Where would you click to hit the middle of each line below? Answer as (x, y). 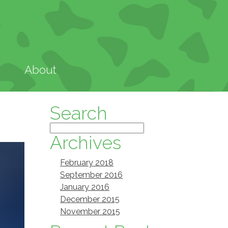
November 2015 (90, 211)
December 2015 (90, 199)
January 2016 (85, 187)
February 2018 (87, 163)
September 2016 (91, 175)
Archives (85, 142)
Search (79, 113)
